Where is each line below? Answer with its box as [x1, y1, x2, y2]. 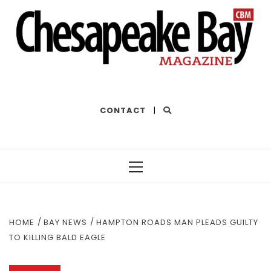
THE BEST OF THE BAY [9, 71, 105, 85]
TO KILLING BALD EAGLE [9, 231, 106, 243]
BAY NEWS [44, 216, 87, 228]
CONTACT [99, 104, 146, 116]
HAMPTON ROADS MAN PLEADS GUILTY [96, 216, 258, 228]
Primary [135, 171, 172, 183]
